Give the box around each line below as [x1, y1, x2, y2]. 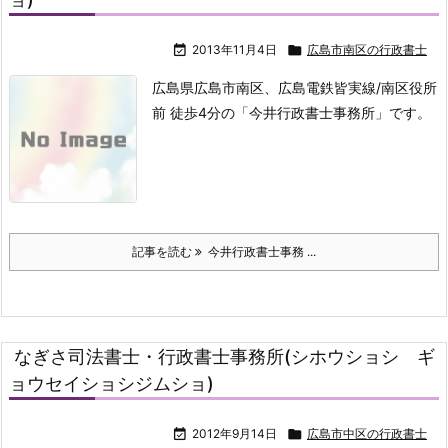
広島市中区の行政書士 [307, 426, 427, 442]
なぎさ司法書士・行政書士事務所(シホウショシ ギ [14, 346, 435, 368]
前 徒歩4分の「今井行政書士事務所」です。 [152, 104, 431, 122]
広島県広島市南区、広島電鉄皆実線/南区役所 [152, 79, 437, 97]
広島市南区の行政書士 [307, 42, 427, 58]
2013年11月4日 [192, 42, 277, 58]
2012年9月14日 [192, 426, 277, 442]
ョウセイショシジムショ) [9, 373, 214, 395]
